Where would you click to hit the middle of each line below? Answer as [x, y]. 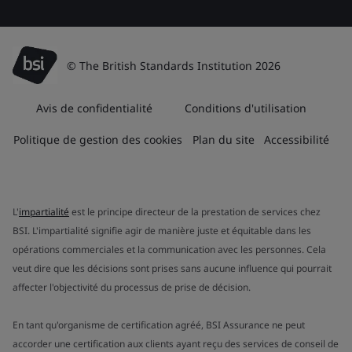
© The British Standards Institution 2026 [174, 66]
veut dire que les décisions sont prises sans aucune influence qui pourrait [172, 268]
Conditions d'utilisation [246, 108]
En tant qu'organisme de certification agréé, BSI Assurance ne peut [159, 325]
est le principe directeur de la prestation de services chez [195, 212]
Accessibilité [297, 139]
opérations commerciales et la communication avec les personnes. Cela [169, 249]
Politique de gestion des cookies [97, 139]
